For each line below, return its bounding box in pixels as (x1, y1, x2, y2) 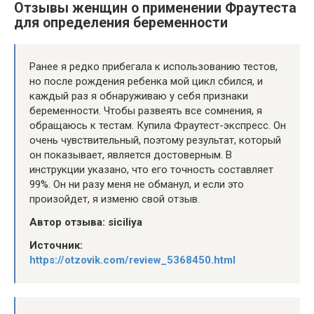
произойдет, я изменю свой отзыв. (29, 192, 200, 205)
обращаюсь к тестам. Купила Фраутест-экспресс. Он (29, 118, 286, 132)
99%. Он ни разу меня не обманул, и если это (29, 177, 244, 191)
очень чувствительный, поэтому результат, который (29, 133, 281, 146)
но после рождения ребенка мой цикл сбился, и (29, 74, 263, 88)
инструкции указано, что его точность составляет (29, 163, 273, 176)
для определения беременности (14, 14, 228, 31)
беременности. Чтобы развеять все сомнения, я (29, 104, 262, 117)
